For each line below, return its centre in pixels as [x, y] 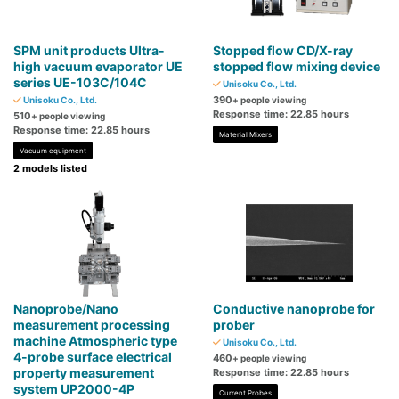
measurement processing [92, 325]
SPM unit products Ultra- [89, 51]
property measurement [84, 373]
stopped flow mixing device [297, 67]
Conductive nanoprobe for [294, 309]
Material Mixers [245, 135]
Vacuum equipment [53, 151]
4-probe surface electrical [93, 357]
